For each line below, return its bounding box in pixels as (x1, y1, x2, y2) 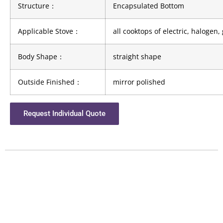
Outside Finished (18, 78, 75, 87)
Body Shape (18, 52, 57, 61)
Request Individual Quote (23, 109, 106, 118)
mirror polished (113, 78, 165, 87)
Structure (18, 1, 49, 10)
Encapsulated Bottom (113, 1, 184, 10)
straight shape (113, 52, 161, 61)
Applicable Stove (18, 27, 73, 36)
